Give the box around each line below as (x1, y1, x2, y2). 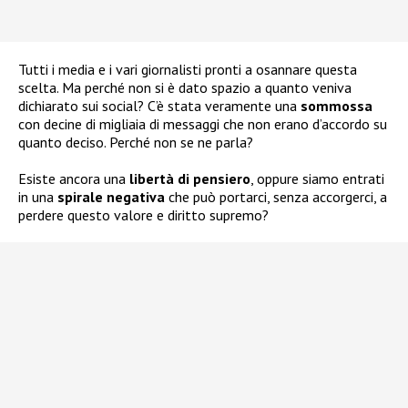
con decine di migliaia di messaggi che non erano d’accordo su (18, 115, 387, 134)
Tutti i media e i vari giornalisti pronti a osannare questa (18, 60, 357, 79)
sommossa (301, 97, 372, 116)
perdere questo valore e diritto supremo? (18, 206, 269, 225)
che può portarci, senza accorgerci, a (165, 188, 387, 207)
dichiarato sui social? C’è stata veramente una (18, 97, 301, 116)
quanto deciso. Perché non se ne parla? (18, 133, 253, 152)
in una (18, 188, 57, 207)
